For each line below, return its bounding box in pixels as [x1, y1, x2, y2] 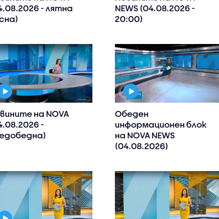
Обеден [115, 109, 149, 119]
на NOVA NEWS [115, 131, 175, 140]
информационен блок [115, 120, 207, 130]
